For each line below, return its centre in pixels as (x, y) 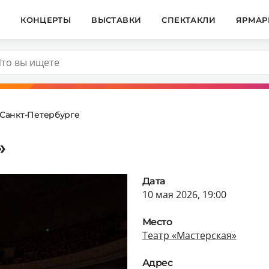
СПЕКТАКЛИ (189, 20)
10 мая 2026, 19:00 (184, 194)
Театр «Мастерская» (189, 235)
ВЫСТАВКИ (116, 20)
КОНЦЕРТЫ (46, 20)
